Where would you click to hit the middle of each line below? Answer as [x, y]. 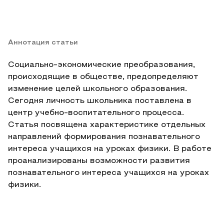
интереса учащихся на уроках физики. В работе [110, 149]
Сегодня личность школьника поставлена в [100, 101]
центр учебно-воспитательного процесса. [96, 113]
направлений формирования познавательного [104, 137]
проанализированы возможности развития [99, 161]
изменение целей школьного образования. [97, 89]
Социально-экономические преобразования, [101, 65]
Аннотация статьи [43, 43]
